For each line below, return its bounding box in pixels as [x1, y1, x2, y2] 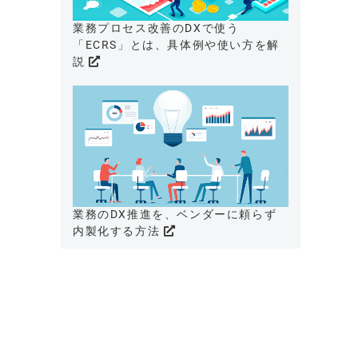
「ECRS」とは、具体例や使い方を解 [73, 38, 280, 51]
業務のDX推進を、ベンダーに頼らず [73, 207, 277, 221]
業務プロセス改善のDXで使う [73, 22, 240, 34]
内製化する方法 [73, 224, 164, 237]
